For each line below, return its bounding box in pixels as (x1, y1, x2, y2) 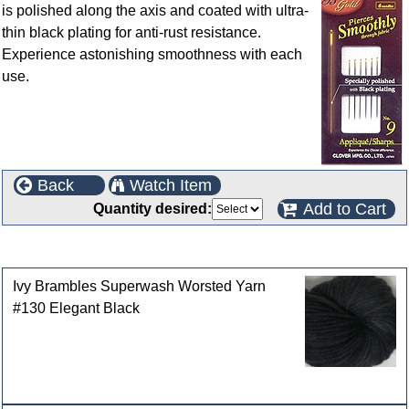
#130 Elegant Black (13, 300, 141, 317)
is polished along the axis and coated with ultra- (2, 3, 309, 18)
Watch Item (130, 176, 212, 194)
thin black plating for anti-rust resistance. (2, 25, 261, 40)
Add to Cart (303, 200, 386, 218)
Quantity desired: (93, 201, 212, 216)
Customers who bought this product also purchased (6, 242, 381, 260)
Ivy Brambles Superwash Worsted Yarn (13, 278, 267, 295)
